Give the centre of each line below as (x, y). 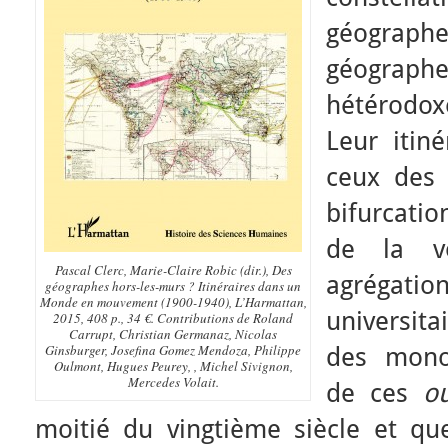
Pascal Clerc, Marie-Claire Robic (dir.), (163, 270)
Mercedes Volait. (173, 382)
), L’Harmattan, (265, 302)
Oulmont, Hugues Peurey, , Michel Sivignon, (173, 366)
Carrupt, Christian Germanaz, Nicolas (173, 334)
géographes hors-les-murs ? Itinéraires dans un (173, 286)
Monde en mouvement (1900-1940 (132, 302)
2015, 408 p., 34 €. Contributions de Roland (173, 318)
